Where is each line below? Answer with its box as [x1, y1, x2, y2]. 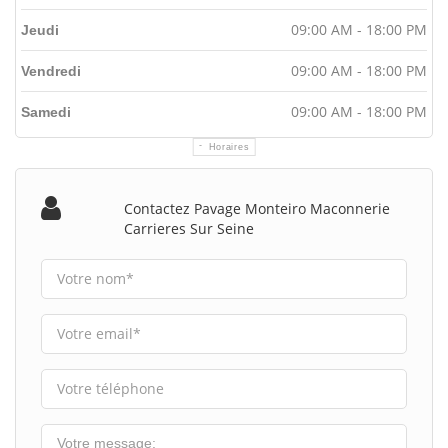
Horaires [208, 141, 250, 152]
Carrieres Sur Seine [124, 218, 255, 238]
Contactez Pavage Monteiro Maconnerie [124, 198, 391, 218]
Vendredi [21, 62, 81, 79]
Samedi [21, 103, 71, 120]
